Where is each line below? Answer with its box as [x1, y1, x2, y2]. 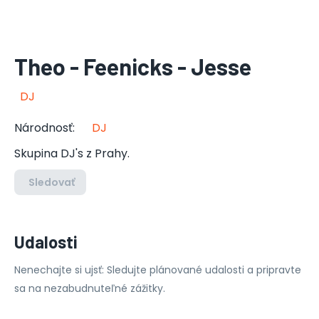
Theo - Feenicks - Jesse [14, 53, 251, 80]
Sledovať [28, 175, 75, 189]
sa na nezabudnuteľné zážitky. [14, 281, 165, 296]
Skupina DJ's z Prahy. [14, 145, 130, 162]
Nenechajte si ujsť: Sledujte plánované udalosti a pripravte [14, 263, 301, 277]
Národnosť [14, 120, 73, 136]
